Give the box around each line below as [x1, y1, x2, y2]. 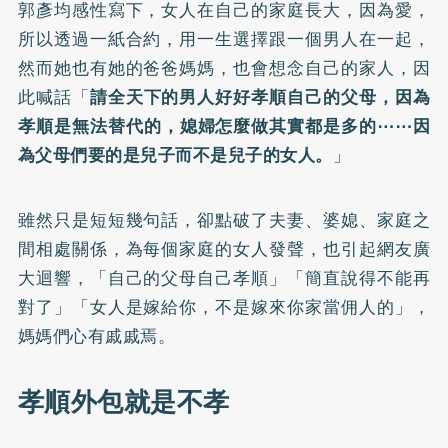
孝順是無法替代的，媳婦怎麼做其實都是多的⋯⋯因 [17, 113, 431, 139]
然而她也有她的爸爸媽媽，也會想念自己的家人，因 [17, 55, 431, 81]
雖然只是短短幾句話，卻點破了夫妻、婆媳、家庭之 [17, 207, 431, 233]
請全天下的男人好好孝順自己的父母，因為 [89, 84, 431, 110]
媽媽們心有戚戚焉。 [17, 323, 176, 349]
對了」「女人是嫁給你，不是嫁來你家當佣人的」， [17, 294, 431, 320]
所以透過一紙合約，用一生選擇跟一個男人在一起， [17, 26, 431, 52]
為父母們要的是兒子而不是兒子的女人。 [17, 142, 333, 168]
